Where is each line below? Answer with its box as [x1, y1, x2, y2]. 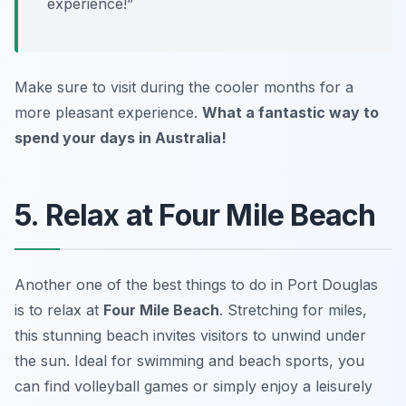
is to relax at [14, 300, 103, 319]
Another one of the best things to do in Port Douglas [14, 275, 378, 294]
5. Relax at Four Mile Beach [14, 197, 376, 233]
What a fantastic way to [202, 102, 379, 121]
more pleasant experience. [14, 102, 202, 121]
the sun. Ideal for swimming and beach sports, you [14, 351, 364, 370]
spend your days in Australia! [14, 128, 227, 147]
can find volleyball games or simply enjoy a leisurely [14, 376, 372, 395]
